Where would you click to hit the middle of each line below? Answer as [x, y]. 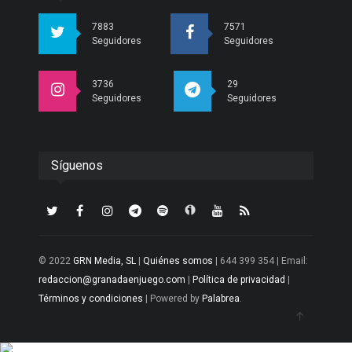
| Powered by [172, 299]
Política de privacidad [239, 280]
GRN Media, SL [104, 261]
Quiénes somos [178, 261]
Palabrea [221, 299]
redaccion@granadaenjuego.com [112, 280]
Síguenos [77, 166]
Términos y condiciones [91, 299]
